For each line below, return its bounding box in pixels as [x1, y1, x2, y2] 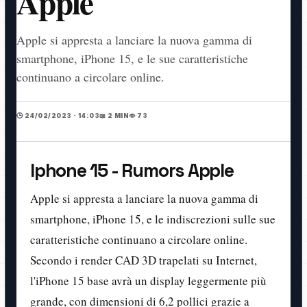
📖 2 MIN [99, 112, 130, 120]
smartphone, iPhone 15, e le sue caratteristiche [16, 50, 248, 67]
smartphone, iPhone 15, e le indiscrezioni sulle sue [30, 211, 275, 228]
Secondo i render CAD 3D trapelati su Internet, [30, 252, 257, 269]
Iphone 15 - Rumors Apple [30, 158, 234, 183]
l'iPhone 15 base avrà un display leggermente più [30, 273, 267, 289]
